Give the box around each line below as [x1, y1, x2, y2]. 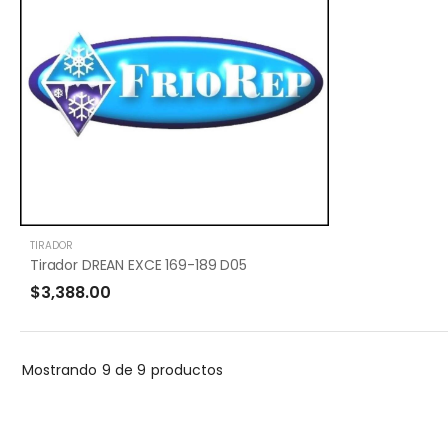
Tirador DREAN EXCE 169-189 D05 [30, 254, 247, 275]
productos [151, 359, 223, 380]
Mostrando [22, 359, 97, 380]
